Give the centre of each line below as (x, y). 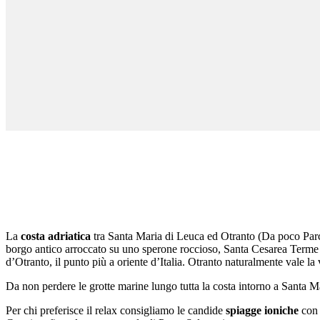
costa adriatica (57, 236)
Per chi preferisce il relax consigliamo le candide (116, 310)
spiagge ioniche (262, 310)
